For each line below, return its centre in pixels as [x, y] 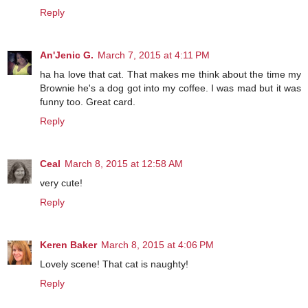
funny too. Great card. [88, 102]
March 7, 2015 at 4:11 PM [154, 55]
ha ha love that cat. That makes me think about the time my [170, 75]
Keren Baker [68, 245]
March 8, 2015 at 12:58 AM [124, 164]
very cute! [61, 183]
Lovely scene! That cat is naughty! [114, 264]
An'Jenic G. [67, 55]
